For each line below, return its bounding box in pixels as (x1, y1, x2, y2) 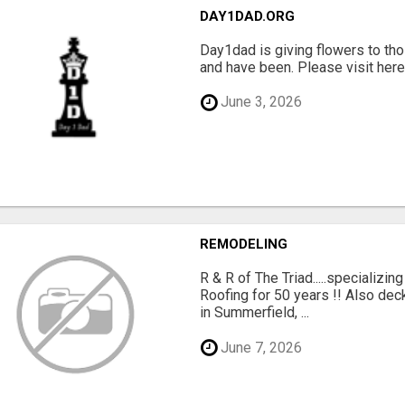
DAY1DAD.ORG (200, 7, 296, 24)
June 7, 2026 (217, 338, 303, 356)
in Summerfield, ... (200, 304, 310, 322)
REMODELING (200, 236, 288, 253)
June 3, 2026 (217, 93, 303, 111)
